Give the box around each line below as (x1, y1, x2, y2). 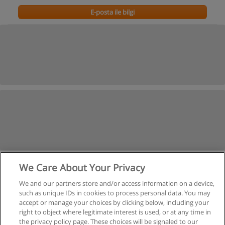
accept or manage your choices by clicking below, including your (19, 198, 209, 207)
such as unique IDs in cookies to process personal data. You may (19, 188, 211, 197)
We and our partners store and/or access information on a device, (19, 179, 215, 188)
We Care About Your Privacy (19, 161, 146, 174)
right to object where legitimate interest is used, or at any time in (19, 207, 211, 216)
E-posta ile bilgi (90, 8, 135, 17)
